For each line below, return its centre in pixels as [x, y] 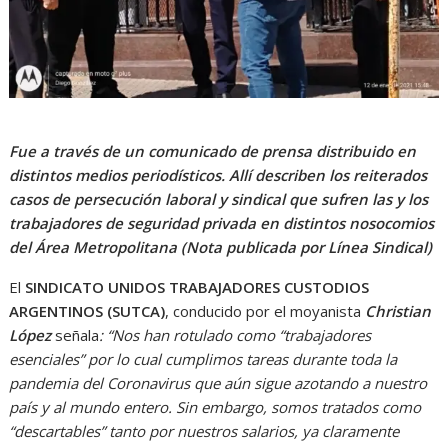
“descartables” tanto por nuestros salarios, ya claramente [204, 430]
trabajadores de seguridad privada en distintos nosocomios [222, 222]
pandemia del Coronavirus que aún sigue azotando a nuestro [218, 382]
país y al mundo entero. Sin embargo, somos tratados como [215, 406]
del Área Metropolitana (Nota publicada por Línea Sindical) [223, 246]
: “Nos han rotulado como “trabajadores [235, 334]
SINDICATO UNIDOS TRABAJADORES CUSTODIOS [197, 286]
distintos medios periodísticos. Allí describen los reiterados [218, 174]
